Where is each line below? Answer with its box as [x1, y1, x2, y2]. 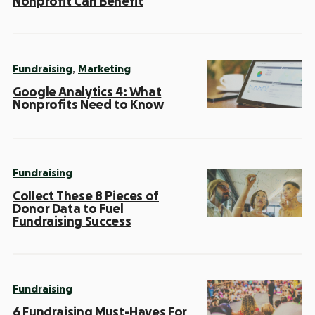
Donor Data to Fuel [13, 202, 124, 215]
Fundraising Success [13, 214, 131, 228]
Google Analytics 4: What [13, 86, 162, 99]
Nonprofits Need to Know [13, 98, 164, 112]
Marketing [78, 64, 131, 75]
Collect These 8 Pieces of [13, 189, 159, 202]
